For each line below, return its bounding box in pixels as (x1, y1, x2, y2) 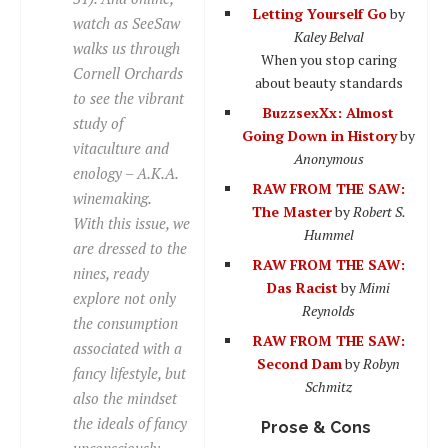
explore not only (73, 287, 176, 308)
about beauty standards (254, 72, 403, 92)
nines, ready (73, 262, 149, 283)
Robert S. (352, 201, 406, 221)
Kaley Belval (293, 26, 364, 46)
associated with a (73, 337, 182, 358)
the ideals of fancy (73, 412, 187, 433)
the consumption (73, 312, 178, 333)
